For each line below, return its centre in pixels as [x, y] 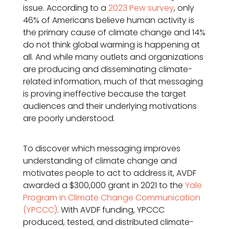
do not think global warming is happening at [111, 45]
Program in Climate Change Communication [112, 198]
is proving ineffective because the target [105, 94]
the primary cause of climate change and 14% [114, 32]
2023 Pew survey [141, 8]
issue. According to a [66, 8]
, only [184, 8]
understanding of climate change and [100, 161]
